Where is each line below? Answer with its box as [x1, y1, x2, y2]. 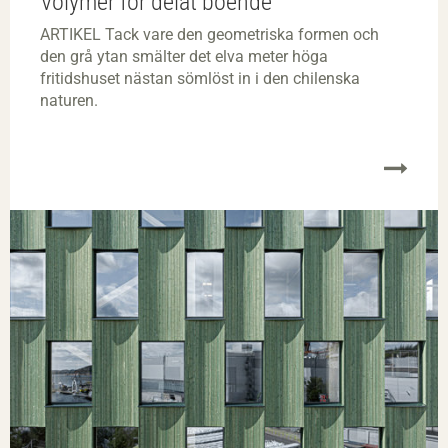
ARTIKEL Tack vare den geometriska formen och [40, 24, 379, 44]
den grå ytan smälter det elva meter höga [40, 46, 328, 66]
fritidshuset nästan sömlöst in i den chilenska [40, 68, 360, 88]
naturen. [40, 90, 98, 110]
